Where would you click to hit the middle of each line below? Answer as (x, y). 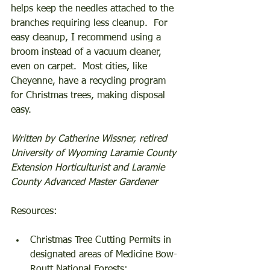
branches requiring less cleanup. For (91, 24)
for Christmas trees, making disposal (89, 96)
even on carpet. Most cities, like (80, 67)
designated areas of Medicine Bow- (104, 255)
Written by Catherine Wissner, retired (90, 139)
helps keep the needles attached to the (94, 9)
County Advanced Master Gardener (84, 183)
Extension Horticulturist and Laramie (89, 168)
